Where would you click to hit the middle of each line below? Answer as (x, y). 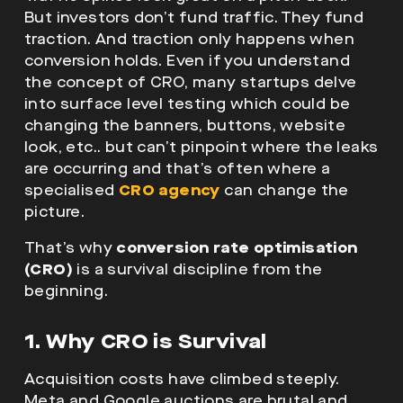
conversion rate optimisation (237, 247)
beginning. (67, 291)
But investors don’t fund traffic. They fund (194, 17)
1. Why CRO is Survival (146, 341)
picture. (55, 211)
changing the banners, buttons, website (185, 125)
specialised (72, 190)
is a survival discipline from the (198, 269)
